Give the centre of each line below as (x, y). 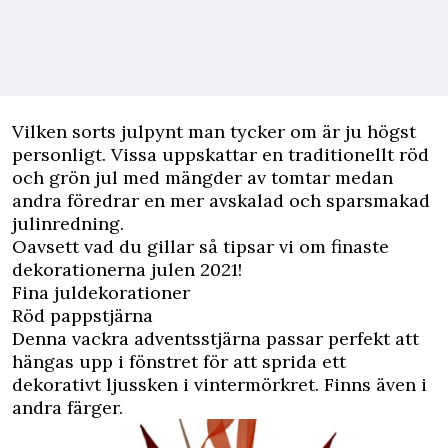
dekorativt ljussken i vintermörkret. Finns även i (219, 384)
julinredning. (68, 223)
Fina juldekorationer (101, 292)
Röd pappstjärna (82, 315)
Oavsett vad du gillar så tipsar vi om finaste (200, 246)
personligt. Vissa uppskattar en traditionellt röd (220, 154)
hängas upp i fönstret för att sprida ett (179, 361)
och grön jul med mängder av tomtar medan (202, 177)
